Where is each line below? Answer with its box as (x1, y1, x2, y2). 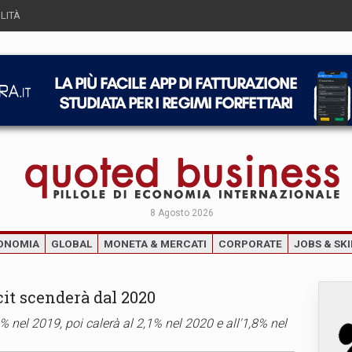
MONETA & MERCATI (104, 237, 207, 250)
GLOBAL (51, 237, 92, 250)
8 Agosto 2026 (150, 207, 214, 218)
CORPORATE (218, 237, 282, 250)
